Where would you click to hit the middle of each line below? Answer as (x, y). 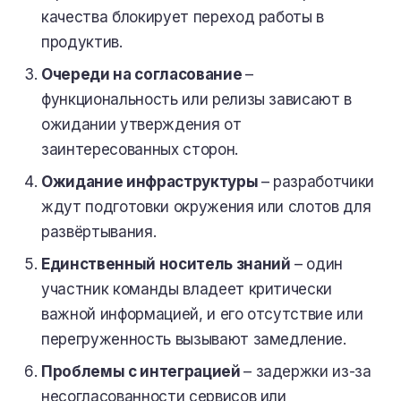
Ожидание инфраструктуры (151, 182)
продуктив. (82, 42)
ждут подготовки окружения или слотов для (206, 207)
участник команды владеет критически (187, 289)
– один (317, 264)
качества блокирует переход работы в (183, 17)
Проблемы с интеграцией (143, 371)
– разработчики (318, 182)
